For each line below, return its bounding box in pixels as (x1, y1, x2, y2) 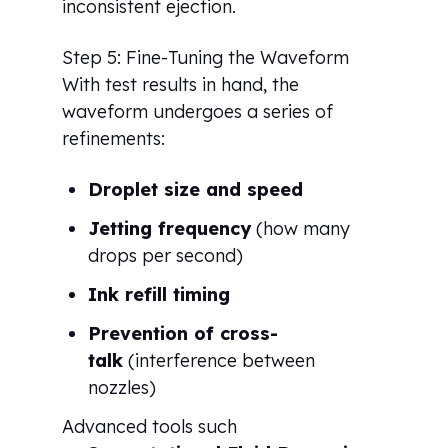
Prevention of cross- (88, 321, 279, 345)
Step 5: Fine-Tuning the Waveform (62, 45, 350, 69)
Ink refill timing (88, 282, 231, 306)
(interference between (123, 348, 316, 372)
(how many (251, 216, 351, 240)
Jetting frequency (88, 216, 252, 240)
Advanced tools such (62, 414, 238, 438)
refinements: (62, 126, 166, 150)
